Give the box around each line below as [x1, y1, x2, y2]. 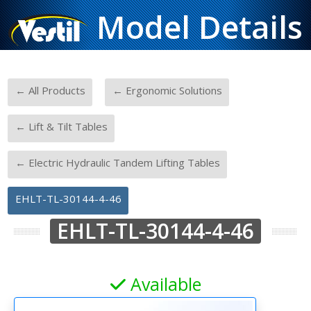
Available [125, 271, 201, 296]
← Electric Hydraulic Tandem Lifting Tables [15, 155, 220, 169]
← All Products [15, 83, 85, 97]
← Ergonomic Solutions [112, 83, 222, 97]
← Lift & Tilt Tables [15, 119, 108, 133]
